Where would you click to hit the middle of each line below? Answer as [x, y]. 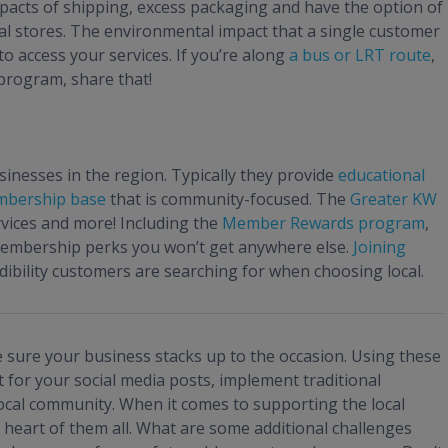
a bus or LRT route [360, 55]
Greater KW [393, 199]
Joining [379, 247]
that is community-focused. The [228, 199]
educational [381, 175]
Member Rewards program [323, 223]
